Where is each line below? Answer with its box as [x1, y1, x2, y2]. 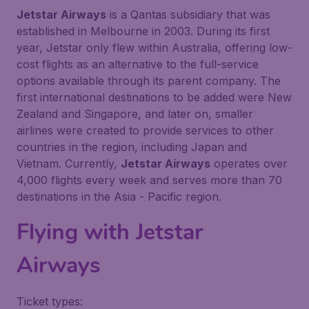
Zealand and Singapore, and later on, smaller [17, 107, 253, 121]
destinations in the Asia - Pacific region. [17, 190, 221, 203]
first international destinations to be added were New [17, 90, 292, 104]
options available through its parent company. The [17, 74, 281, 88]
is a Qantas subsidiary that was [106, 8, 270, 21]
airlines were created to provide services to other [17, 123, 274, 137]
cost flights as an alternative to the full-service [17, 57, 259, 71]
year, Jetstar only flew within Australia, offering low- [17, 41, 292, 54]
